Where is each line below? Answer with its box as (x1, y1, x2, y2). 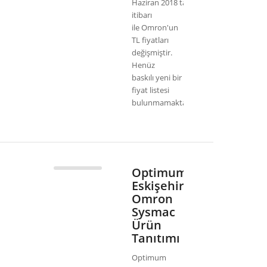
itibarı (132, 10, 152, 21)
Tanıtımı (132, 230, 180, 247)
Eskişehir (132, 178, 184, 194)
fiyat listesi (132, 85, 169, 96)
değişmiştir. (132, 47, 172, 58)
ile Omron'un (132, 22, 178, 33)
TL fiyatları (132, 35, 169, 46)
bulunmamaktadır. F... (132, 97, 209, 108)
